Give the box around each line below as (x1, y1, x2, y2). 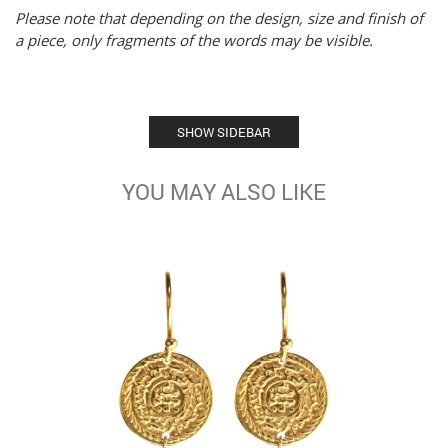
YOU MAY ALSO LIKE (122, 176, 326, 206)
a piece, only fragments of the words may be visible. (15, 29, 373, 50)
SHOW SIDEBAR (177, 123, 271, 140)
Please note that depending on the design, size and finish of (15, 7, 423, 28)
